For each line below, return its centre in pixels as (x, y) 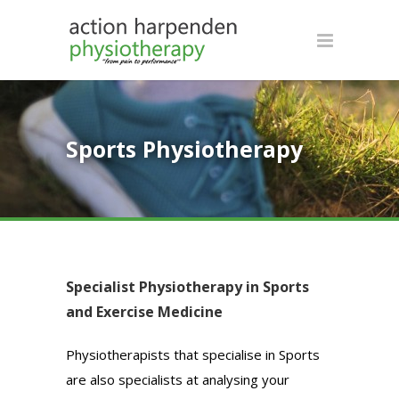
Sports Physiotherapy (184, 149)
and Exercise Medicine (144, 312)
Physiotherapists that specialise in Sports (193, 354)
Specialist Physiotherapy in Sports (187, 287)
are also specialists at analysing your (178, 379)
